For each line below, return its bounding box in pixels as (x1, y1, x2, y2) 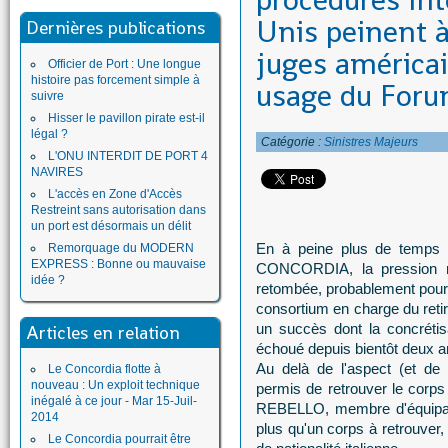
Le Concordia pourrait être (48, 432, 191, 446)
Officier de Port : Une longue (48, 57, 201, 71)
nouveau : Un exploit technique (31, 378, 200, 392)
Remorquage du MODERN (48, 241, 194, 255)
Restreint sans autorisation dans (31, 203, 206, 217)
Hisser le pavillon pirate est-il (48, 111, 205, 125)
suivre (31, 89, 64, 103)
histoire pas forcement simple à (31, 73, 200, 87)
